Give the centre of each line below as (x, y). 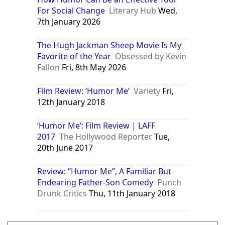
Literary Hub (133, 11)
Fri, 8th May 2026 (93, 68)
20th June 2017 (65, 148)
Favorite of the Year (74, 57)
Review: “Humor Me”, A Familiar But (104, 172)
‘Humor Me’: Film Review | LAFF (96, 126)
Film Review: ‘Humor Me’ (84, 91)
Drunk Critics (62, 194)
